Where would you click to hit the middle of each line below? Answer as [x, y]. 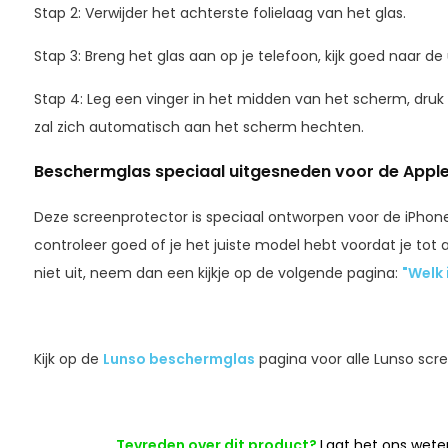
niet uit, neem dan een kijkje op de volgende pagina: [217, 272]
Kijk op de [68, 358]
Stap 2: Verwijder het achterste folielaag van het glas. [219, 12]
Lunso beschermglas [178, 358]
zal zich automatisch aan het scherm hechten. [198, 126]
